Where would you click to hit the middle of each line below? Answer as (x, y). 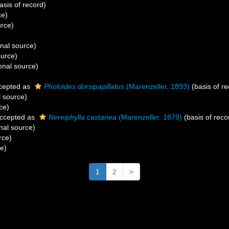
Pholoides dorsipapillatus (84, 86)
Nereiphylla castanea (83, 117)
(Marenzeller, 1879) (149, 117)
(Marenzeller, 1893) (157, 86)
